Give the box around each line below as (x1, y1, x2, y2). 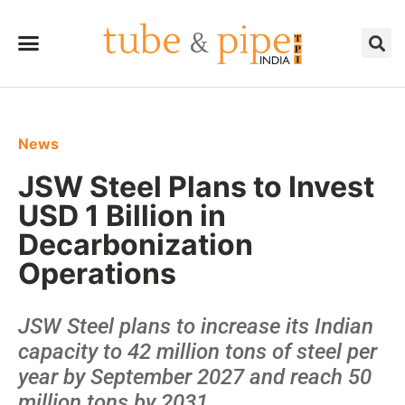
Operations (18, 255, 176, 291)
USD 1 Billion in (18, 197, 226, 233)
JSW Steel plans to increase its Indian (18, 313, 373, 339)
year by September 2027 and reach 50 (18, 363, 372, 390)
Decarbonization (18, 226, 253, 262)
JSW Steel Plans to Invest (18, 168, 374, 204)
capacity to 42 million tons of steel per (18, 338, 377, 364)
